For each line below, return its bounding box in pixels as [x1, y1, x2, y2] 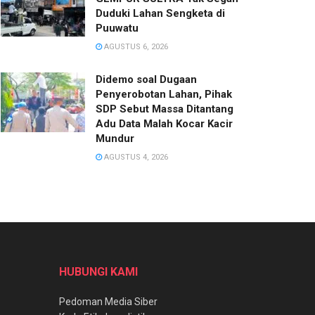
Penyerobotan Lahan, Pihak [96, 87, 232, 101]
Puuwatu [96, 21, 139, 34]
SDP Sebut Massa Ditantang [96, 102, 233, 115]
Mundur [96, 131, 134, 145]
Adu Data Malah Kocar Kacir [96, 117, 233, 130]
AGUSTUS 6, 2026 [102, 41, 168, 51]
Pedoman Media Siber [58, 295, 157, 307]
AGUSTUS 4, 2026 [102, 152, 168, 162]
